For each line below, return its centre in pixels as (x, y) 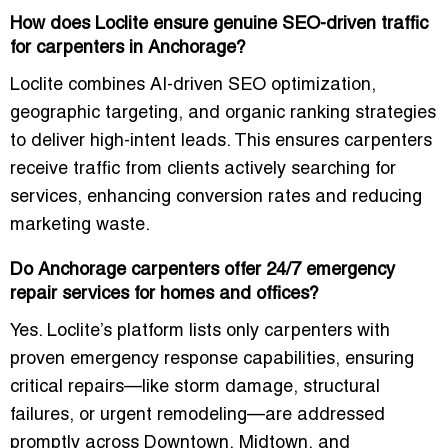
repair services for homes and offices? (164, 295)
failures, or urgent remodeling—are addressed (197, 416)
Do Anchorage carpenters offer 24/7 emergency (202, 271)
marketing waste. (80, 226)
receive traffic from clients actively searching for (203, 170)
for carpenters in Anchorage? (128, 49)
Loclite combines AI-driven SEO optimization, (193, 86)
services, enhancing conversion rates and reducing (216, 198)
